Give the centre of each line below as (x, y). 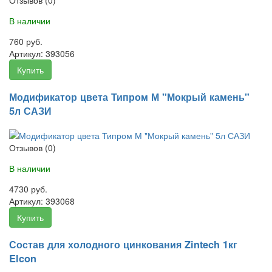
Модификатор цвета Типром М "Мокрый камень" (129, 97)
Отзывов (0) (32, 148)
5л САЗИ (30, 111)
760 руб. (26, 41)
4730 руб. (28, 189)
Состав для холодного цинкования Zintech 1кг (123, 245)
